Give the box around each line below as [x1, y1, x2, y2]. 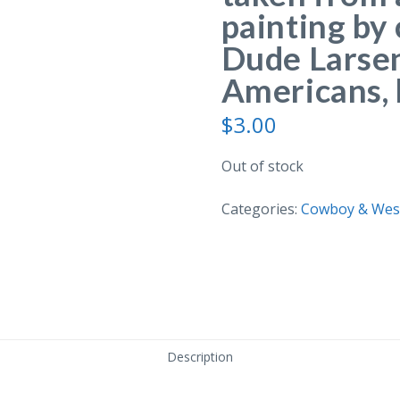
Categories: [221, 198, 301, 219]
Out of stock [221, 155, 304, 176]
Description [167, 348, 233, 366]
